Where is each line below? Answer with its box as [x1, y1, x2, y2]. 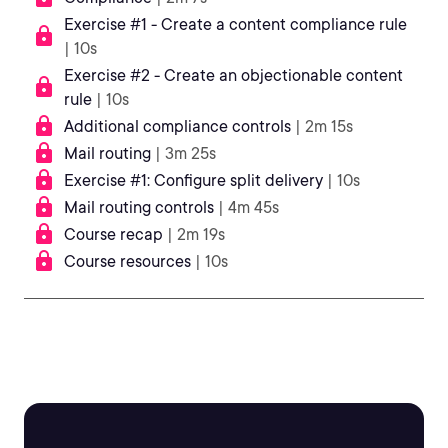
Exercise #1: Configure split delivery [64, 171, 323, 190]
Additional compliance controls [64, 117, 291, 136]
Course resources [64, 252, 191, 271]
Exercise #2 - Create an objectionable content [64, 66, 403, 85]
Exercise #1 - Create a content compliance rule [64, 15, 407, 34]
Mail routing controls [64, 198, 214, 217]
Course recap [64, 225, 163, 244]
